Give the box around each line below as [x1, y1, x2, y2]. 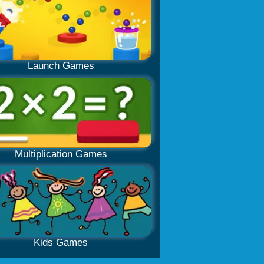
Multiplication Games [14, 148, 107, 160]
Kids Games [34, 237, 88, 248]
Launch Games [27, 60, 94, 71]
